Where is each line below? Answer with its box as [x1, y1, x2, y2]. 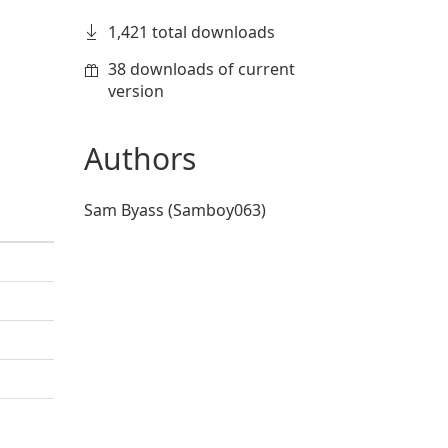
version [107, 80, 164, 102]
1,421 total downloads [107, 21, 275, 43]
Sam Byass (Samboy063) [83, 199, 266, 221]
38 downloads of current [107, 58, 295, 80]
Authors [83, 138, 196, 179]
